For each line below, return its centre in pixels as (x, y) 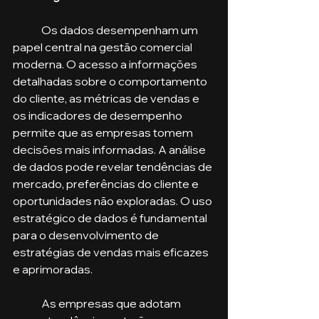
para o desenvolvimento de (87, 235)
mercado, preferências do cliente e (107, 183)
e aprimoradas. (53, 269)
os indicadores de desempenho (99, 115)
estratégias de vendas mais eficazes (112, 252)
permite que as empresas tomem (104, 132)
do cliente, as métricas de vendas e (107, 98)
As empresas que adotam (27, 303)
